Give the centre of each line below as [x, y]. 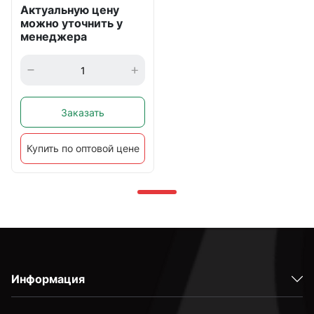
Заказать [83, 112]
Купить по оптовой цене [83, 148]
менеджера [54, 36]
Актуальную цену [70, 10]
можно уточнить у [71, 23]
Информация [48, 279]
